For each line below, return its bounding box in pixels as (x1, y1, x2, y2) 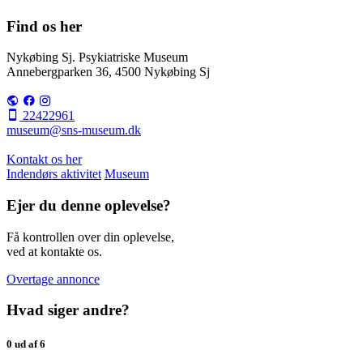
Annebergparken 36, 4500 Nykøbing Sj (6, 65, 210, 79)
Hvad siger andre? (6, 301, 130, 319)
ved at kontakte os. (6, 244, 102, 258)
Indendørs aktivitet (6, 167, 101, 181)
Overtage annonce (6, 271, 100, 286)
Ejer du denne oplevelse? (6, 196, 171, 214)
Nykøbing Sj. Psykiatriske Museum (6, 50, 188, 65)
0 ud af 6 (6, 337, 45, 350)
